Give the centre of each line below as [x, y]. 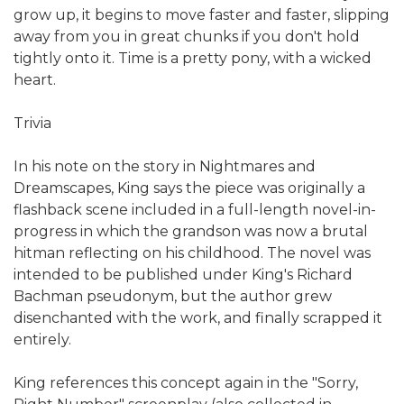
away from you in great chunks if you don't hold [187, 36]
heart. [35, 79]
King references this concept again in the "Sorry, [186, 382]
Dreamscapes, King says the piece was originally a [189, 188]
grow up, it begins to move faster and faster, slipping [202, 14]
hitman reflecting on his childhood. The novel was [192, 252]
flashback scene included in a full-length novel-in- [195, 209]
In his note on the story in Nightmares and [165, 166]
